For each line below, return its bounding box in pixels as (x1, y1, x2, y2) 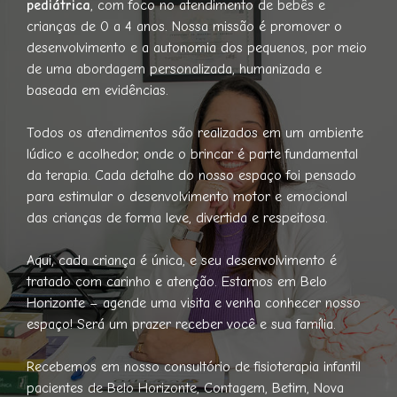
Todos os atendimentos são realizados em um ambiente (27, 124, 363, 141)
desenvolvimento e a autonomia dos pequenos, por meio (27, 39, 367, 56)
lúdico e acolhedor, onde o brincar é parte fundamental (27, 145, 358, 162)
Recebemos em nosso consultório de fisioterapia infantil (27, 358, 361, 375)
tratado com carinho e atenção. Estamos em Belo (27, 273, 327, 290)
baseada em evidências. (27, 82, 168, 98)
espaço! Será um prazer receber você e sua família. (27, 315, 336, 332)
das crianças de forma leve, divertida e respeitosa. (27, 209, 328, 226)
